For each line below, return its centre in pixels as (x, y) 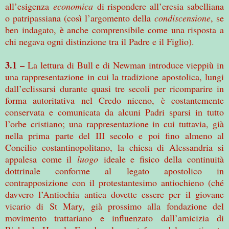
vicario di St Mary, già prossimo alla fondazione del (114, 206)
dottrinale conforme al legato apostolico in (114, 170)
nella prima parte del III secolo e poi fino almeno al (114, 135)
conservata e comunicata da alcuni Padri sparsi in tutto (114, 112)
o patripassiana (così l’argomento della (80, 18)
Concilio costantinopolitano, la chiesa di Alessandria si (114, 147)
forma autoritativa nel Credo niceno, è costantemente (114, 100)
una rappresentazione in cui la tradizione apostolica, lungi (114, 76)
